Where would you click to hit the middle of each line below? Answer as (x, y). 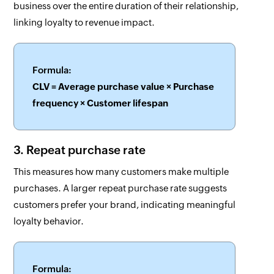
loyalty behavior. (49, 221)
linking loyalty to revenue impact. (84, 23)
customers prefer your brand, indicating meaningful (125, 205)
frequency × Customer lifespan (101, 103)
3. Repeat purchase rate (80, 150)
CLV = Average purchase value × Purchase (124, 87)
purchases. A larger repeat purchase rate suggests (120, 188)
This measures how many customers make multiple (121, 172)
